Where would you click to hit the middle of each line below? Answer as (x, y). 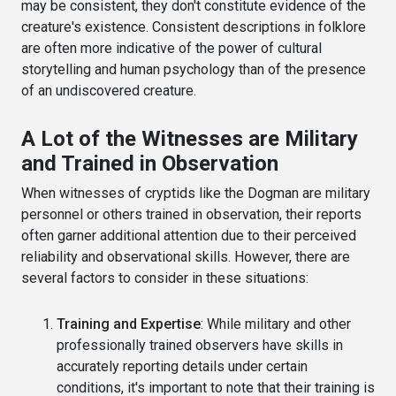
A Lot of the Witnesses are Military (190, 138)
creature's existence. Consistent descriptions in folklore (194, 27)
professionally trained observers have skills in (200, 345)
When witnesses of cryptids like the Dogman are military (196, 193)
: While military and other (276, 324)
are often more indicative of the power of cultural (171, 48)
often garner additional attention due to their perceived (189, 235)
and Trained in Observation (150, 163)
